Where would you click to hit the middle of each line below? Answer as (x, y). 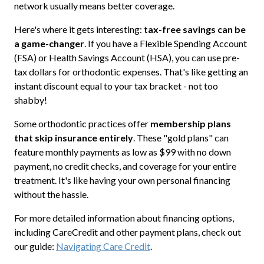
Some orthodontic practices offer (82, 123)
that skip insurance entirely (73, 137)
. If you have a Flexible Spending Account (165, 43)
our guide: (35, 246)
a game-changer (49, 43)
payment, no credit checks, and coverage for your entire (125, 166)
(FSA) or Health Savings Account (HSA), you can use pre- (127, 57)
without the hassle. (51, 194)
